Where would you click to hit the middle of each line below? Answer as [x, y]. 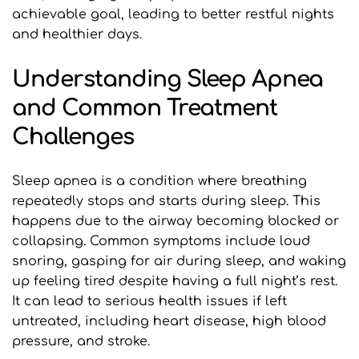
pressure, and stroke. [81, 341]
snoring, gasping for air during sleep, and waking [179, 261]
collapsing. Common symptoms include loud [161, 241]
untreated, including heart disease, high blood [169, 321]
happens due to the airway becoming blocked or [175, 221]
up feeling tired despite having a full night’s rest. [175, 281]
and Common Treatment [145, 108]
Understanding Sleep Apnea [167, 79]
